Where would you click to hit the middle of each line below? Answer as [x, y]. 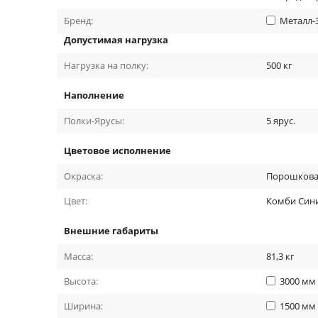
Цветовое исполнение [117, 150]
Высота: [81, 281]
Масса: [78, 256]
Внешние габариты [111, 230]
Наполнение [94, 95]
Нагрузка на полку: [106, 65]
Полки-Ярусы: [94, 120]
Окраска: [83, 176]
